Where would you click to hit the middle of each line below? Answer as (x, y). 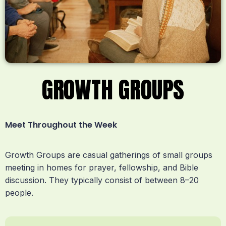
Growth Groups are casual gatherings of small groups (109, 155)
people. (19, 192)
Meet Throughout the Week (61, 125)
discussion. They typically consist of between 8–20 (102, 180)
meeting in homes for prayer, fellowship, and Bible (102, 167)
